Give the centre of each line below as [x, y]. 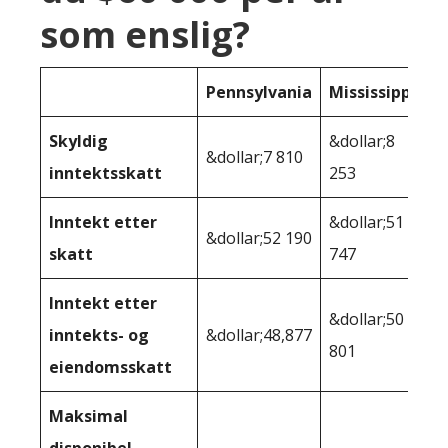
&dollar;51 [366, 222]
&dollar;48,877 [259, 335]
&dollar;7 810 [254, 157]
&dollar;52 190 [259, 238]
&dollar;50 [366, 319]
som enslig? [145, 35]
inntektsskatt [105, 173]
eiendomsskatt [110, 367]
